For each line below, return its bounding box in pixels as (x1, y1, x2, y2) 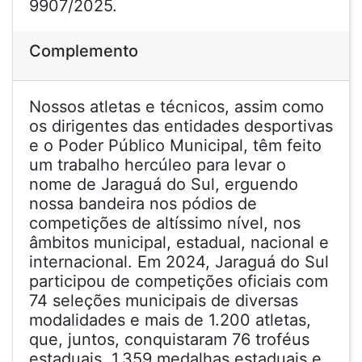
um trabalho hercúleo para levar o (29, 155, 286, 175)
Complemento (29, 41, 138, 61)
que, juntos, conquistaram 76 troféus (29, 330, 309, 349)
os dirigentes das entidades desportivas (29, 116, 333, 136)
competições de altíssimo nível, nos (29, 213, 301, 233)
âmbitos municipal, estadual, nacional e (29, 233, 329, 252)
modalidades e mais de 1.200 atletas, (29, 310, 311, 330)
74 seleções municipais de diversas (29, 291, 298, 310)
